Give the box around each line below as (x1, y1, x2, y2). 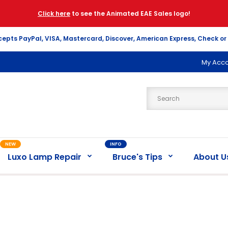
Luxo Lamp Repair (7, 151, 81, 163)
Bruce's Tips (112, 151, 162, 163)
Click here (38, 9, 70, 18)
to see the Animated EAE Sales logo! (70, 9, 190, 18)
